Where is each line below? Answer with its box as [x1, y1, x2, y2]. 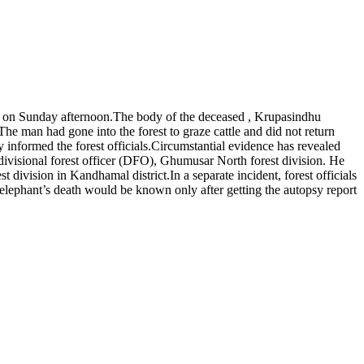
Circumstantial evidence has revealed [151, 138, 340, 153]
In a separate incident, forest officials [170, 167, 357, 182]
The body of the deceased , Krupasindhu [113, 109, 321, 123]
